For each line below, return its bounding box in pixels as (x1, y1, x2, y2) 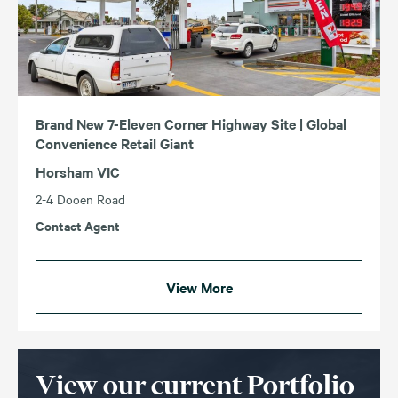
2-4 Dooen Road (36, 190, 125, 209)
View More (165, 277, 233, 298)
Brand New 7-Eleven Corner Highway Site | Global (36, 114, 346, 134)
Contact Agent (36, 216, 120, 235)
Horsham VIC (36, 162, 120, 182)
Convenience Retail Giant (36, 133, 194, 154)
